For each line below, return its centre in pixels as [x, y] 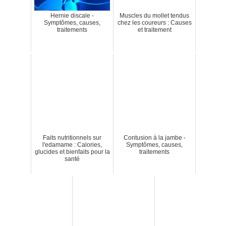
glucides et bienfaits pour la [72, 152]
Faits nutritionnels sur [72, 137]
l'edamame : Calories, [72, 145]
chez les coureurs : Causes [154, 22]
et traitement [154, 30]
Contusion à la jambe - [154, 137]
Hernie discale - [72, 15]
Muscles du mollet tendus [154, 15]
